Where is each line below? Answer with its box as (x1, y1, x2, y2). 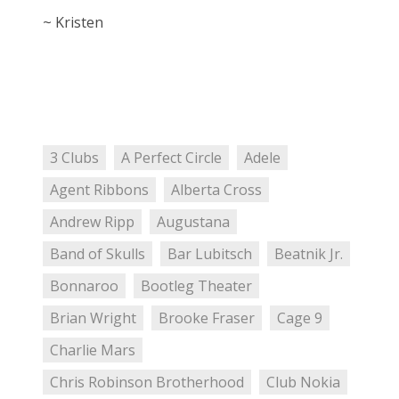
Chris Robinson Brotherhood (50, 372, 244, 393)
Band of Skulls (50, 244, 145, 265)
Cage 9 (276, 308, 322, 329)
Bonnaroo (50, 276, 118, 297)
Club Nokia (265, 372, 340, 393)
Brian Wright (50, 308, 136, 329)
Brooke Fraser (158, 308, 255, 329)
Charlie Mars (50, 340, 135, 361)
